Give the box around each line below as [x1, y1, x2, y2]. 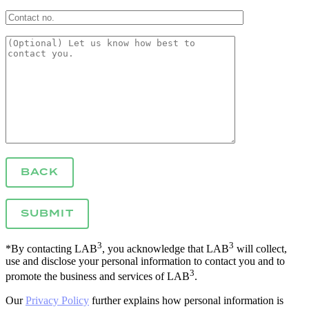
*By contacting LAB [6, 243, 97, 255]
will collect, [234, 243, 287, 255]
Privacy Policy [26, 294, 89, 306]
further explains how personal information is [89, 294, 283, 306]
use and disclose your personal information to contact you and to [6, 255, 285, 268]
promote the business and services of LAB [6, 270, 190, 283]
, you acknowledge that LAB [102, 243, 229, 255]
